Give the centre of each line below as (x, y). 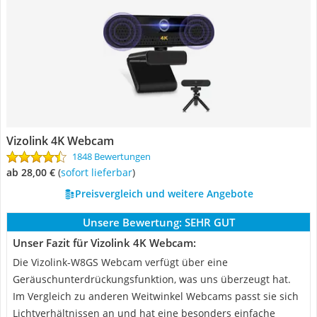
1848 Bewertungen (111, 156)
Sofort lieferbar (99, 172)
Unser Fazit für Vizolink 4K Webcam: (104, 243)
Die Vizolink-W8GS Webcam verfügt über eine (120, 262)
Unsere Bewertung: (132, 222)
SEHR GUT (209, 222)
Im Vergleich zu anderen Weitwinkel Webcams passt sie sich (156, 296)
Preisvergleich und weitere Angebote (164, 194)
